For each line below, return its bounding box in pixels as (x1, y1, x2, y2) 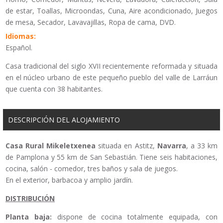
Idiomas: (5, 31, 36, 41)
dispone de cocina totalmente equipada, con (51, 212, 218, 222)
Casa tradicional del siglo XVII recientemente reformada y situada (5, 61, 218, 71)
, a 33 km (186, 140, 218, 150)
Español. (5, 42, 32, 52)
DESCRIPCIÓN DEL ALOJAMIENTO (8, 114, 120, 124)
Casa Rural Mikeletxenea (5, 140, 96, 150)
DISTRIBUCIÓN (5, 193, 55, 203)
